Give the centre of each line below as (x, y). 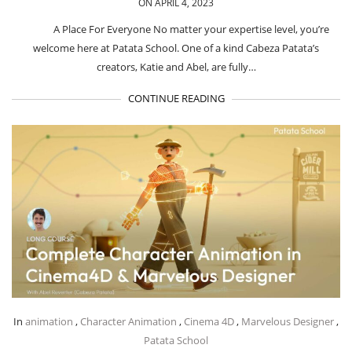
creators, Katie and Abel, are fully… (176, 66)
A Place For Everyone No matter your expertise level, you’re (191, 29)
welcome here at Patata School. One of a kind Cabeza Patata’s (176, 48)
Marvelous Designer (288, 321)
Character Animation (128, 321)
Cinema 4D (209, 321)
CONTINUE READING (176, 98)
